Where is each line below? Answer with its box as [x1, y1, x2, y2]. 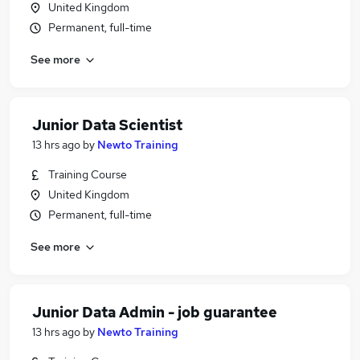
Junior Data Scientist [32, 116, 182, 134]
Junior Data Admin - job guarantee [32, 303, 277, 321]
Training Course [48, 167, 127, 182]
